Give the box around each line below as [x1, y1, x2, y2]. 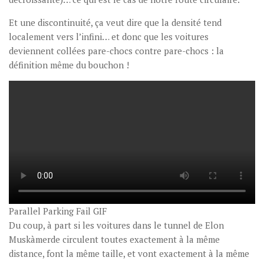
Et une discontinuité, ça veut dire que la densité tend [9, 16, 222, 29]
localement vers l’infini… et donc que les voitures [9, 31, 209, 43]
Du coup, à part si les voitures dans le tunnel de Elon [9, 219, 224, 232]
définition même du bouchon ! [9, 59, 129, 71]
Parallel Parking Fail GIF [9, 205, 107, 217]
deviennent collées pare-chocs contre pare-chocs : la [9, 45, 224, 57]
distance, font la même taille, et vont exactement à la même [9, 247, 249, 260]
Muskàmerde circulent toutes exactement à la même [9, 233, 220, 246]
